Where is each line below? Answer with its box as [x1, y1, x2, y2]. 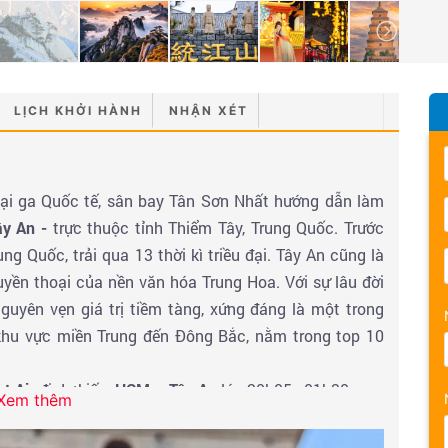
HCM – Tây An [114, 378, 221, 400]
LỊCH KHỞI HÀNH [14, 102, 142, 118]
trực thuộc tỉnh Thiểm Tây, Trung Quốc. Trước [46, 216, 385, 238]
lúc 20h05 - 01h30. [220, 378, 353, 400]
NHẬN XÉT [169, 102, 248, 118]
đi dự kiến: [34, 378, 115, 400]
